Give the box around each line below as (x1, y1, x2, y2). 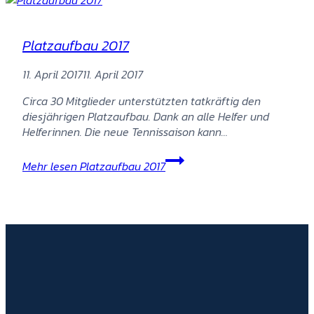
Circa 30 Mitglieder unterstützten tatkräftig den (22, 92, 261, 109)
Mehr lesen (22, 157, 77, 175)
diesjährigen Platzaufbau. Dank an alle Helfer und (22, 107, 269, 125)
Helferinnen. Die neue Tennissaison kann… (22, 123, 228, 140)
